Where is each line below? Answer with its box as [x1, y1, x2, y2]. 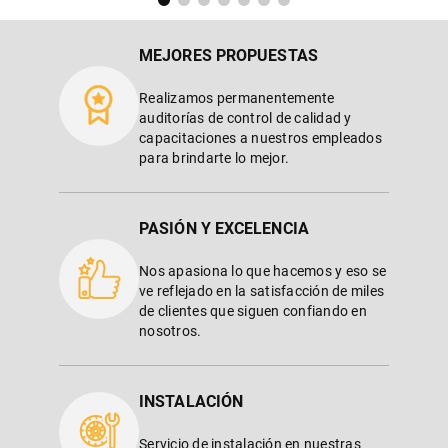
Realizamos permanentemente [139, 89, 335, 106]
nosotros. [139, 322, 202, 339]
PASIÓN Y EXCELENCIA [139, 218, 309, 238]
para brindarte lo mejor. [139, 149, 289, 166]
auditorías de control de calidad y [139, 109, 352, 126]
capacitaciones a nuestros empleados [139, 129, 382, 146]
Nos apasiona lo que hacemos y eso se [139, 262, 386, 279]
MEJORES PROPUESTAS [139, 45, 318, 65]
